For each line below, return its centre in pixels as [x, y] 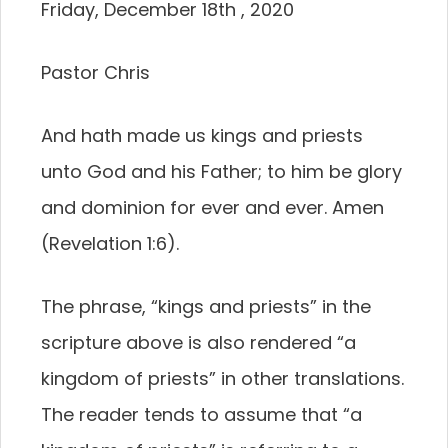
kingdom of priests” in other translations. [222, 378]
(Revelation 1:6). [110, 243]
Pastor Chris [95, 72]
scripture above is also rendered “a [198, 342]
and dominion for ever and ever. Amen [212, 207]
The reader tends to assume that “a [201, 414]
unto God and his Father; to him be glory [221, 171]
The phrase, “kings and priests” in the [206, 306]
